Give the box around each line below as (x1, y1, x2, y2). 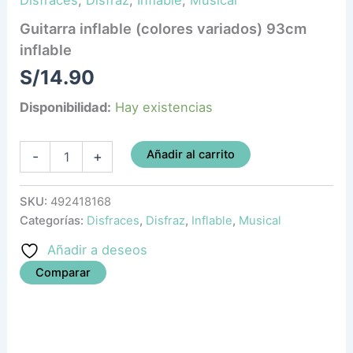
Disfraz (146, 213, 186, 228)
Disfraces (87, 213, 140, 228)
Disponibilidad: (20, 99, 112, 116)
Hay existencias (115, 99, 214, 116)
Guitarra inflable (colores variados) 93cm (20, 20, 307, 38)
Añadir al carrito (146, 147, 235, 162)
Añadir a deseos (47, 241, 148, 258)
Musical (239, 213, 282, 228)
